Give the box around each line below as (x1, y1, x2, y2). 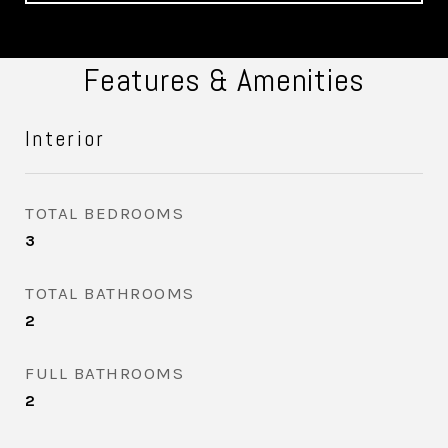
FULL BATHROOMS (25, 363, 184, 383)
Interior (25, 125, 106, 152)
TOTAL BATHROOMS (25, 283, 195, 303)
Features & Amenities (83, 60, 365, 100)
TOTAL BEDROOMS (25, 203, 184, 223)
